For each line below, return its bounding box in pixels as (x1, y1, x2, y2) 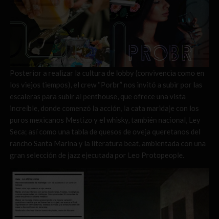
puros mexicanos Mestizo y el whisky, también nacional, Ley (10, 115, 200, 125)
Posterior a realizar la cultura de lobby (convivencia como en (10, 68, 204, 78)
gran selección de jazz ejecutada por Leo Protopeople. (10, 151, 184, 160)
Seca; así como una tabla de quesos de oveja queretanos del (10, 127, 200, 136)
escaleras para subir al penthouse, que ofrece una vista (10, 92, 186, 101)
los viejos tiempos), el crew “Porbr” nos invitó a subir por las (10, 80, 202, 89)
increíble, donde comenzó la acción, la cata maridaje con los (10, 104, 199, 113)
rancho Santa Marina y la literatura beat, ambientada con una (10, 139, 206, 148)
